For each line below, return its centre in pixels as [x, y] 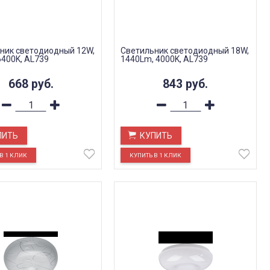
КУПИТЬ [156, 136]
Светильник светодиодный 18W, [185, 51]
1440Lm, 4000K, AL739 [165, 59]
